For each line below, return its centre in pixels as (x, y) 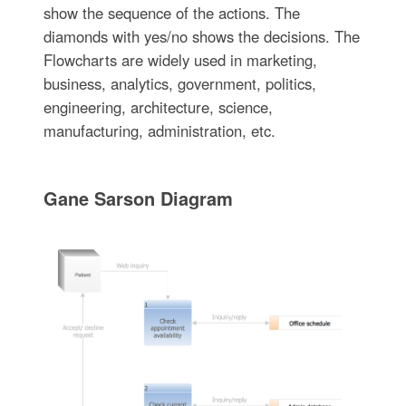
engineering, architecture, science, (158, 107)
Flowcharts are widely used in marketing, (180, 60)
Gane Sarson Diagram (138, 198)
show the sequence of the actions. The (171, 13)
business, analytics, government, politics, (179, 84)
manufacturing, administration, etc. (159, 131)
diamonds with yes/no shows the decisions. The (201, 37)
